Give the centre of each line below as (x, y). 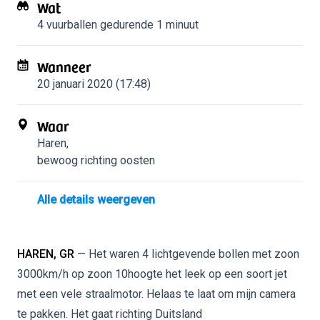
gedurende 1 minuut (148, 25)
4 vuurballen (67, 25)
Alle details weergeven (96, 200)
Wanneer (64, 66)
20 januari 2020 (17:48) (94, 84)
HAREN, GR (46, 254)
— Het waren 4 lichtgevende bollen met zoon (187, 254)
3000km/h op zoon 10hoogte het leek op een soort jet (152, 274)
